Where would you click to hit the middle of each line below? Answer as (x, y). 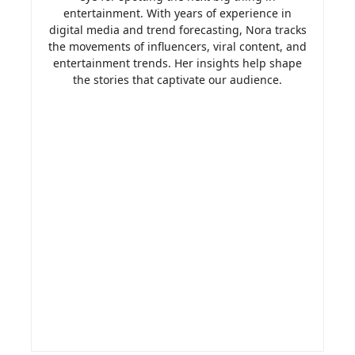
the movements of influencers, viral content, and (177, 47)
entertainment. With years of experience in (177, 13)
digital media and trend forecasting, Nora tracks (177, 30)
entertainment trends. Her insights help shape (177, 63)
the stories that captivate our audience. (177, 80)
